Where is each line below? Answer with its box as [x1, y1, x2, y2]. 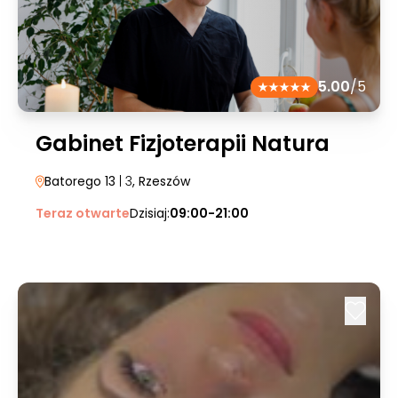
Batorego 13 [44, 172, 115, 190]
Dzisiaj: [130, 204, 170, 222]
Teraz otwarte [36, 204, 130, 222]
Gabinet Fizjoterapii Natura [36, 129, 330, 158]
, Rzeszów [132, 172, 190, 190]
